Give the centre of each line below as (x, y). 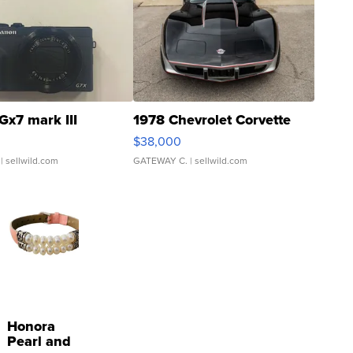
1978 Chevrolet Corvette (212, 120)
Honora (31, 326)
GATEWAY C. (160, 161)
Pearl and (39, 341)
